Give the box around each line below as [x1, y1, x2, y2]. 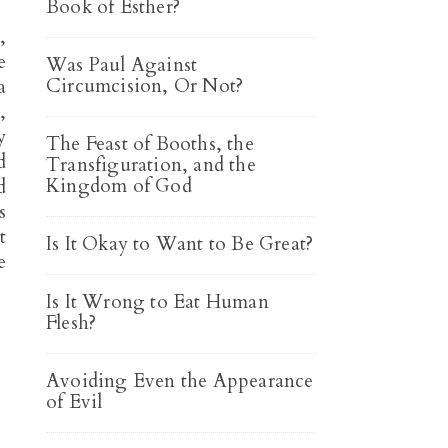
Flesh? [46, 310, 97, 336]
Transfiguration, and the [46, 152, 256, 178]
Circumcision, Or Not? [46, 73, 244, 99]
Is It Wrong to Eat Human [46, 289, 269, 315]
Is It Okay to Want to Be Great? [46, 231, 314, 257]
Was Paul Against [46, 52, 198, 78]
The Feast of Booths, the [46, 131, 254, 157]
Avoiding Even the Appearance [46, 368, 314, 394]
